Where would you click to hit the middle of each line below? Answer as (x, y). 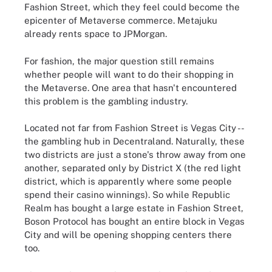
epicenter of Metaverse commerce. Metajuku (121, 20)
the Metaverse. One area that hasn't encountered (131, 87)
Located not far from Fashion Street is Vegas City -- (134, 128)
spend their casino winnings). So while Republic (127, 195)
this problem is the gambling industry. (106, 101)
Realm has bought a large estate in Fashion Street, (134, 208)
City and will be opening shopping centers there (128, 235)
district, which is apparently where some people (128, 181)
